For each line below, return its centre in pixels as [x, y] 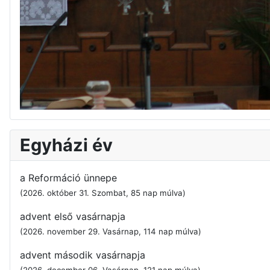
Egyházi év [66, 145]
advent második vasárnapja [83, 255]
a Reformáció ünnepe [68, 177]
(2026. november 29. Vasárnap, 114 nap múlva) [111, 231]
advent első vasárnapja [73, 216]
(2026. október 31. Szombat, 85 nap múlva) [103, 193]
